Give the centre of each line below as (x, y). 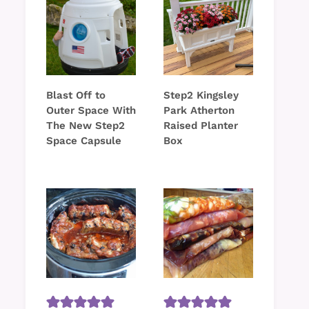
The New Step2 (86, 126)
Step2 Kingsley (201, 96)
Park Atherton (199, 111)
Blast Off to (76, 96)
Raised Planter (201, 126)
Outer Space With (91, 111)
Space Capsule (84, 141)
